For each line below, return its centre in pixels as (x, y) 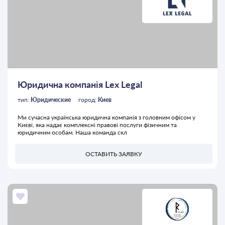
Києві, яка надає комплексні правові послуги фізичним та (97, 125)
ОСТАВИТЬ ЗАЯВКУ (114, 154)
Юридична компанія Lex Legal (80, 85)
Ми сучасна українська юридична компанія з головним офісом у (106, 118)
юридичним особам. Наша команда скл (72, 133)
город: (88, 100)
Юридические (51, 100)
